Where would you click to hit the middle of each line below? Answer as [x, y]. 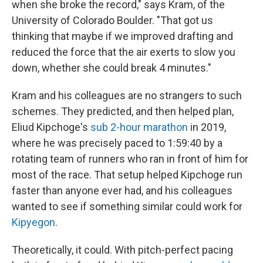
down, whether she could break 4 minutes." [112, 68]
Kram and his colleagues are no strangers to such [127, 95]
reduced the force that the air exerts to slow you [124, 52]
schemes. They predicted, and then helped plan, [123, 111]
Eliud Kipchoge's [51, 127]
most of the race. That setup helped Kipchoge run [127, 175]
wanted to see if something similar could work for [127, 206]
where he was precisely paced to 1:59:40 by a [117, 143]
